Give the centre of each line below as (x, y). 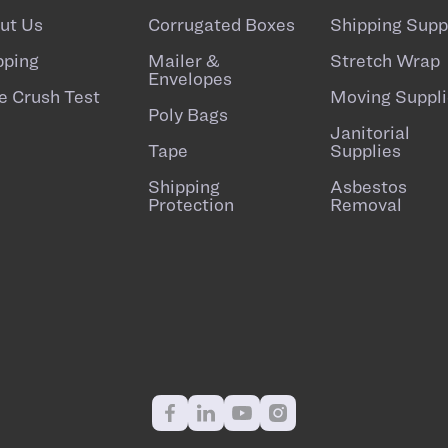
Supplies (365, 150)
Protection (191, 204)
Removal (365, 204)
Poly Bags (188, 114)
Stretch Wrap (384, 60)
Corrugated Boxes (222, 24)
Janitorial (369, 132)
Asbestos (368, 186)
